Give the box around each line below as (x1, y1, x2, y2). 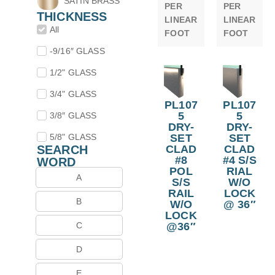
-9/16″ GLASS (50, 46, 105, 56)
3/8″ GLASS (50, 110, 97, 121)
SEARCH (37, 143, 88, 157)
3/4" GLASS (50, 89, 97, 99)
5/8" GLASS (50, 132, 97, 142)
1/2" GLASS (50, 68, 97, 78)
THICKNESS (37, 10, 107, 24)
